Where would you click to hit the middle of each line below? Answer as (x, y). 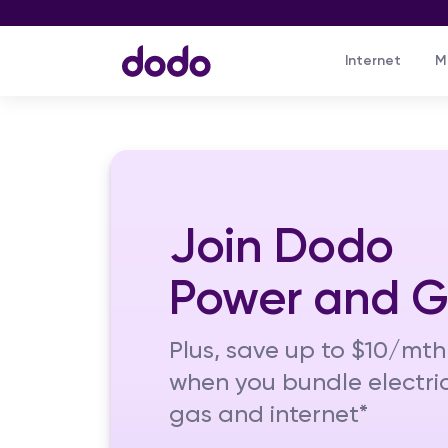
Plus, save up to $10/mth (307, 350)
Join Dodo (281, 245)
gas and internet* (268, 414)
